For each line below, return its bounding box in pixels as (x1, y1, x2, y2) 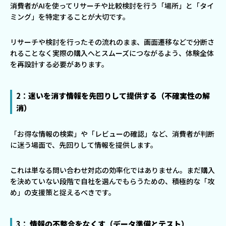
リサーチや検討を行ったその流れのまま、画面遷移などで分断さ (10, 37, 214, 47)
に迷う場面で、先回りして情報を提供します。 (10, 140, 157, 150)
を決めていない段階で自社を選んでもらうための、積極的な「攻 (10, 176, 214, 187)
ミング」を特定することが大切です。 (10, 12, 130, 22)
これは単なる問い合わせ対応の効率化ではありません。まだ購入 (10, 165, 215, 176)
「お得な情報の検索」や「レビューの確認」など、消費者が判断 (10, 129, 214, 139)
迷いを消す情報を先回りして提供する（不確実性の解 (28, 90, 210, 101)
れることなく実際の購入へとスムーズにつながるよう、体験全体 (10, 48, 214, 59)
